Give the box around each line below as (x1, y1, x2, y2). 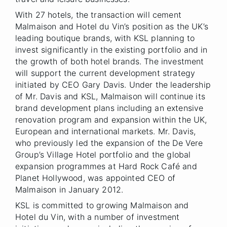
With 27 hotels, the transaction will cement (15, 10, 181, 20)
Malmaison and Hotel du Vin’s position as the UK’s (15, 21, 208, 31)
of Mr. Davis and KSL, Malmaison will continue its (15, 91, 205, 101)
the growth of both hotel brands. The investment (15, 56, 204, 66)
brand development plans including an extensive (15, 103, 204, 113)
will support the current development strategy (15, 68, 196, 78)
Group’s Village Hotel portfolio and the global (15, 149, 191, 160)
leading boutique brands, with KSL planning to (15, 33, 195, 43)
